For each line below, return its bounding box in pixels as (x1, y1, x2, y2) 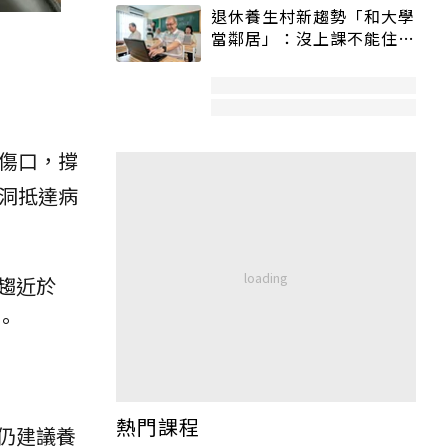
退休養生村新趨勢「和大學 (211, 4, 415, 29)
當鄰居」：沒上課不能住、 (211, 26, 415, 51)
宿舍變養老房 (211, 48, 313, 73)
